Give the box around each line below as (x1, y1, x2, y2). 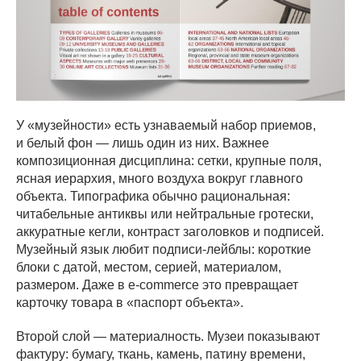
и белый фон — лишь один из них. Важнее (16, 135, 269, 150)
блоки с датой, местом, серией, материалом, (16, 259, 281, 274)
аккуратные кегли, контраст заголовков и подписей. (16, 224, 324, 239)
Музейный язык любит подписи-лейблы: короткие (16, 242, 311, 256)
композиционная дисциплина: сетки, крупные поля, (16, 153, 322, 168)
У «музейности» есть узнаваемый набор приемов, (16, 118, 316, 132)
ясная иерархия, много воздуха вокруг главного (16, 171, 303, 185)
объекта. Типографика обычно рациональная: (16, 189, 290, 203)
